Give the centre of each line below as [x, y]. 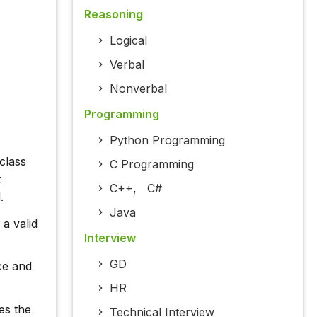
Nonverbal [138, 89]
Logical [128, 41]
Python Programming [167, 140]
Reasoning [113, 15]
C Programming [151, 165]
